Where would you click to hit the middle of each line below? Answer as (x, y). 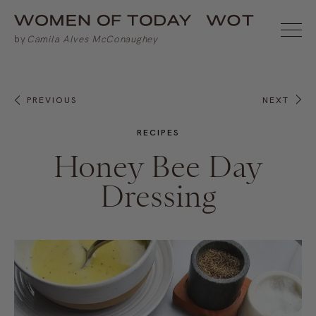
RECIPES (158, 133)
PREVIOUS (52, 100)
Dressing (158, 196)
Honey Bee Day (158, 167)
